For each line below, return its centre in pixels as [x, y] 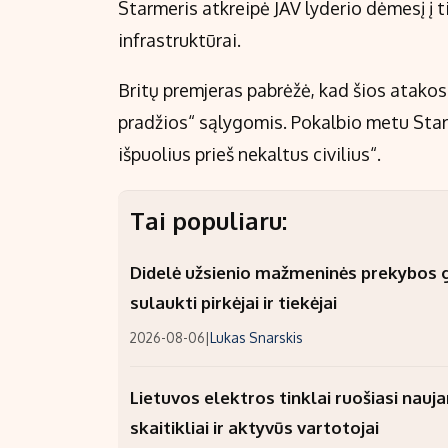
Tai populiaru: [208, 221]
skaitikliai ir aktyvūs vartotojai [254, 428]
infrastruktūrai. [179, 40]
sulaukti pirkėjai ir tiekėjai [233, 303]
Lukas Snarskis [256, 338]
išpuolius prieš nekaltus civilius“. [249, 154]
